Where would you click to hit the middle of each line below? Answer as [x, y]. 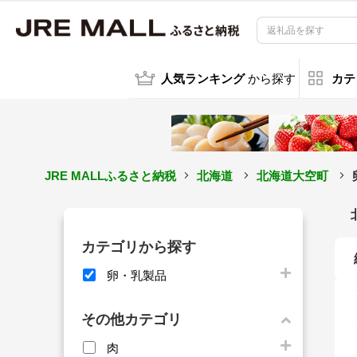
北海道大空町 [292, 175]
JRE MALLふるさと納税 [110, 175]
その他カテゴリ [131, 319]
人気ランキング [202, 79]
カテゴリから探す [139, 247]
